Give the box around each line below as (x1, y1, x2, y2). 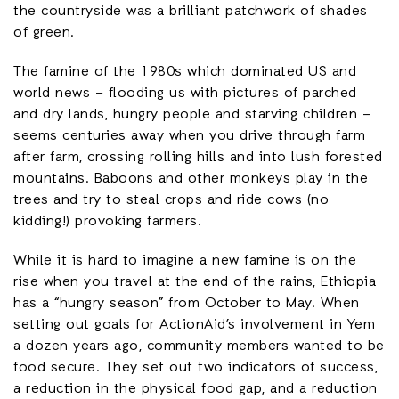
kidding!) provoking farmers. (13, 212, 201, 232)
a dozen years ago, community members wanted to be (13, 337, 385, 356)
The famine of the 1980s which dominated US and (13, 62, 356, 82)
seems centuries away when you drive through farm (13, 126, 365, 146)
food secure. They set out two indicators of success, (13, 358, 378, 378)
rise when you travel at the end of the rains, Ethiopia (13, 273, 376, 292)
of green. (13, 23, 75, 43)
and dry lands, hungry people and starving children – (13, 105, 370, 125)
